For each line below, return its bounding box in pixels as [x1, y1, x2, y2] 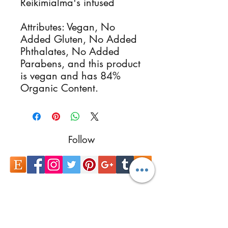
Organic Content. [20, 81, 98, 95]
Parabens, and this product [20, 57, 140, 70]
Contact [65, 196, 98, 209]
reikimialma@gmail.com [40, 214, 123, 224]
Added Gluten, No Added [20, 33, 137, 46]
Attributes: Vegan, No [20, 20, 115, 34]
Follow [68, 133, 95, 146]
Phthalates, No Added [20, 45, 120, 58]
